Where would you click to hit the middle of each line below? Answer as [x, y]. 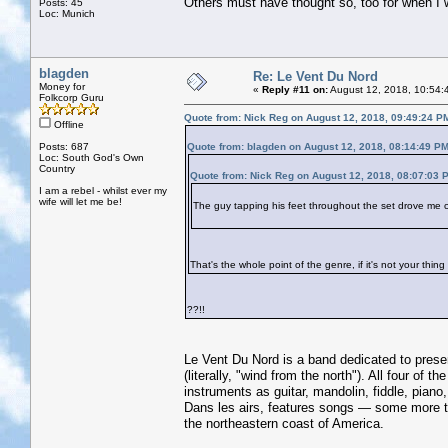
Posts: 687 [64, 146]
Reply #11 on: [295, 89]
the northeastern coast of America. [284, 423]
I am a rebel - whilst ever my [103, 190]
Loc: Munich [67, 13]
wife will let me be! [80, 201]
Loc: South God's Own [91, 157]
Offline [67, 124]
